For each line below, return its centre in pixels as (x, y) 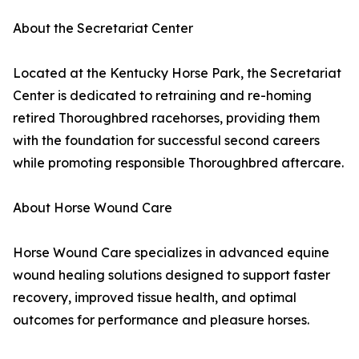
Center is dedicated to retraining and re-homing (162, 96)
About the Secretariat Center (103, 28)
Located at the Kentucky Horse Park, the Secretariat (177, 73)
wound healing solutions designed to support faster (171, 275)
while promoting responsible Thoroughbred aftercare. (178, 163)
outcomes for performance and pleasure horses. (161, 320)
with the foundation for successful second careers (166, 141)
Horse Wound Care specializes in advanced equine (171, 253)
